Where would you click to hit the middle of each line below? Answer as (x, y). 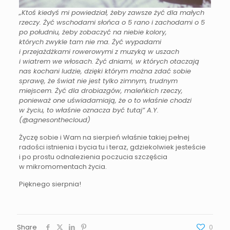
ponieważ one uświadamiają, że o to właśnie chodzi (105, 101)
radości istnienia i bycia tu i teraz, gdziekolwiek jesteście (112, 147)
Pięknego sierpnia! (51, 184)
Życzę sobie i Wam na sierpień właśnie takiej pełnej (104, 138)
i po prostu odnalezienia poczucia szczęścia (93, 157)
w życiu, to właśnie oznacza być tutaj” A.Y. (89, 110)
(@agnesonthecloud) (54, 120)
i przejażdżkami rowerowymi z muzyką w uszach (99, 52)
